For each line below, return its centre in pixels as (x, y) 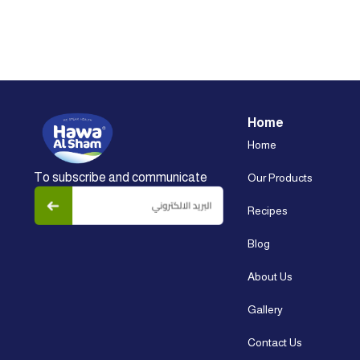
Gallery (265, 309)
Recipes (268, 210)
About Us (270, 276)
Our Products (280, 177)
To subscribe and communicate (121, 178)
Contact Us (275, 342)
